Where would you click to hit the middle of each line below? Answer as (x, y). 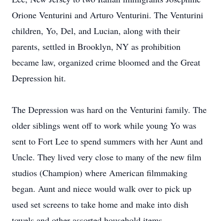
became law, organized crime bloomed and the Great (106, 62)
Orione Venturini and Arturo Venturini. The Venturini (108, 15)
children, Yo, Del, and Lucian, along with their (96, 31)
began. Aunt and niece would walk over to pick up (102, 188)
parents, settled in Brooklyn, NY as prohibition (96, 46)
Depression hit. (39, 78)
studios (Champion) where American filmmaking (100, 173)
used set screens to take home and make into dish (100, 204)
